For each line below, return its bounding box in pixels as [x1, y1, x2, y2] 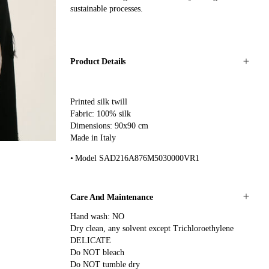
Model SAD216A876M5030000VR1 [75, 153, 200, 163]
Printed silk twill [70, 97, 128, 106]
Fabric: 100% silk [70, 109, 131, 118]
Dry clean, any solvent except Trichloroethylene [70, 224, 234, 234]
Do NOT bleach [70, 248, 125, 258]
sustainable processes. [70, 4, 144, 13]
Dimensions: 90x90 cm [70, 121, 149, 130]
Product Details [70, 57, 126, 67]
